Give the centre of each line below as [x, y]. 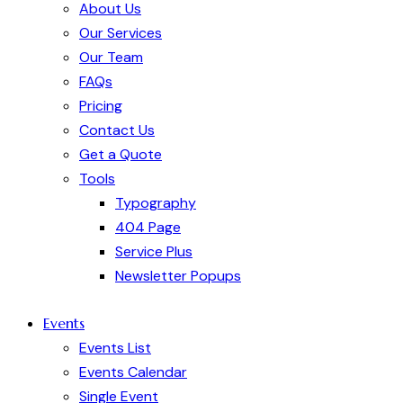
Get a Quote [121, 155]
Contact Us [117, 130]
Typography [156, 203]
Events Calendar [133, 372]
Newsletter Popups [178, 276]
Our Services [121, 33]
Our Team [111, 58]
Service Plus [154, 252]
